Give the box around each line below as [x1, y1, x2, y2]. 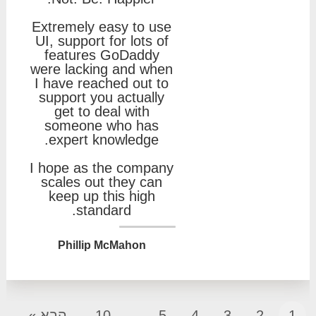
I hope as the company [30, 159, 174, 176]
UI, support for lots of [35, 32, 169, 49]
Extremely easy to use [32, 18, 171, 35]
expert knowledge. [49, 131, 159, 147]
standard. [76, 202, 131, 218]
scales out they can [41, 174, 162, 190]
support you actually [39, 89, 164, 105]
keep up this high [48, 188, 155, 204]
